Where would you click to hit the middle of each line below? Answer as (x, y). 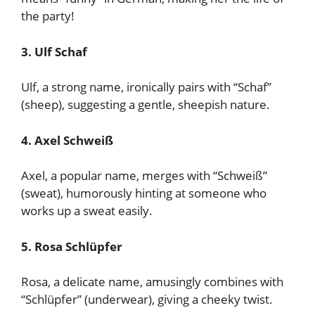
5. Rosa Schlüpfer (72, 246)
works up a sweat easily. (87, 211)
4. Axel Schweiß (67, 140)
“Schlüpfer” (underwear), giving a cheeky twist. (147, 299)
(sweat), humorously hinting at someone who (144, 193)
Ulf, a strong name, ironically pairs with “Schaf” (146, 87)
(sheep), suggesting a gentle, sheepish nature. (146, 104)
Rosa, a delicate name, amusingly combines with (152, 282)
